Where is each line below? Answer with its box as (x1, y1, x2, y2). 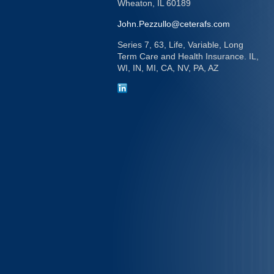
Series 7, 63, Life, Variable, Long (117, 40, 243, 50)
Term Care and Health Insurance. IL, (117, 51, 259, 62)
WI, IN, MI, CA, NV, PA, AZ (117, 63, 219, 73)
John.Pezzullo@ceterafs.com (117, 19, 230, 29)
